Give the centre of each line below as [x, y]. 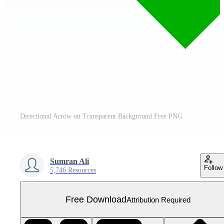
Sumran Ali [69, 161]
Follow [213, 168]
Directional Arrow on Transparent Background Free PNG [101, 116]
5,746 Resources [73, 170]
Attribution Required [158, 199]
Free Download [96, 199]
